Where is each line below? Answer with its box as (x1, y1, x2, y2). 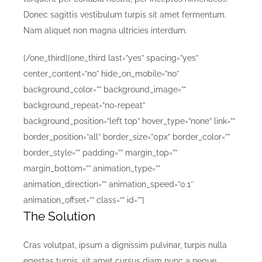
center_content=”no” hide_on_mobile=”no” (23, 69, 179, 79)
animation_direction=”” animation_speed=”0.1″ (23, 180, 194, 189)
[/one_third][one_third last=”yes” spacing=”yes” (23, 53, 198, 63)
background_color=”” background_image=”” (23, 85, 186, 95)
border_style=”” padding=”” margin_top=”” (23, 148, 177, 158)
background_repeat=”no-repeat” (23, 101, 145, 111)
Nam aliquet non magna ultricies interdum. (23, 26, 187, 36)
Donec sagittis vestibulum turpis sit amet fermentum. (23, 10, 226, 20)
